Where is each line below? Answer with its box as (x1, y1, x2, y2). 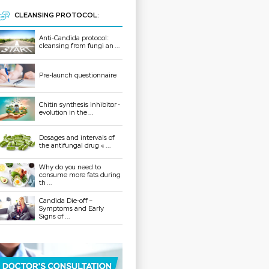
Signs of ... (39, 212, 70, 220)
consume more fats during (39, 171, 121, 180)
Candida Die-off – (39, 196, 93, 205)
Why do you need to (39, 163, 101, 172)
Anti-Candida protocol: (39, 34, 109, 43)
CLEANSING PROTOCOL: (14, 11, 99, 20)
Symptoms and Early (39, 204, 104, 213)
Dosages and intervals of (39, 134, 115, 142)
